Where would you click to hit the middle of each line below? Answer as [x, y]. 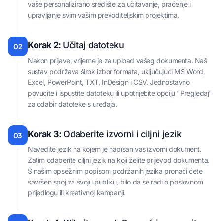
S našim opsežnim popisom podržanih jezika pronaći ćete [115, 171]
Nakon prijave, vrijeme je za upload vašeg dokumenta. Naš [117, 61]
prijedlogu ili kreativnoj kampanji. [77, 193]
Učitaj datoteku [93, 45]
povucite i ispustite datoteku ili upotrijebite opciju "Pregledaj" [120, 93]
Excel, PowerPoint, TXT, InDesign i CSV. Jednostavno [109, 82]
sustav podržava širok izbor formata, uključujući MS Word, [116, 72]
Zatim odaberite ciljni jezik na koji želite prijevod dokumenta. [119, 160]
